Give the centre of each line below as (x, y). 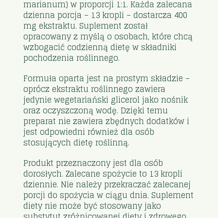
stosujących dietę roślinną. (77, 142)
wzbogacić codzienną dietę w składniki (100, 47)
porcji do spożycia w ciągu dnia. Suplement (109, 195)
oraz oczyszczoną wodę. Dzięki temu (96, 110)
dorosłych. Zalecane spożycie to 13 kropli (103, 173)
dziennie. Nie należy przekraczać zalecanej (107, 184)
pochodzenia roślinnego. (72, 58)
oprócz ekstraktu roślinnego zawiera (95, 89)
